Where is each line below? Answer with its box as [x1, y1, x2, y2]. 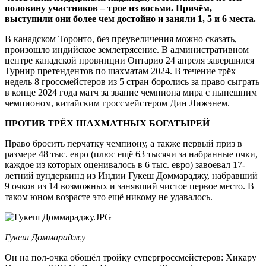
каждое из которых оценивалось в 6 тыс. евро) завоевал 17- [5, 159, 245, 170]
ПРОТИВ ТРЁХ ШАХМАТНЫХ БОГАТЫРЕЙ [5, 118, 210, 128]
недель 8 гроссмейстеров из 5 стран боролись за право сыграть [5, 76, 259, 87]
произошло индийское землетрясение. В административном [5, 44, 249, 55]
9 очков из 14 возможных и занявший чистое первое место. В [5, 180, 254, 191]
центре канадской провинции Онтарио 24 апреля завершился [5, 55, 254, 65]
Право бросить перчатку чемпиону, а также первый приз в [5, 138, 242, 148]
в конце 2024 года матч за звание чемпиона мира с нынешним [5, 87, 257, 97]
